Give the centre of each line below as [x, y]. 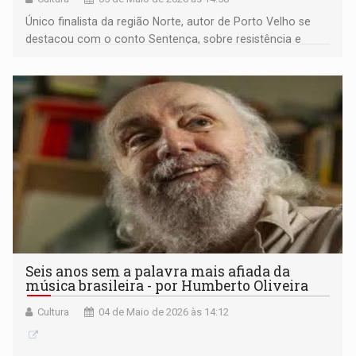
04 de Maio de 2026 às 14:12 [164, 312]
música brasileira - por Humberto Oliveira [167, 286]
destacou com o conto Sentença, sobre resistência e [164, 39]
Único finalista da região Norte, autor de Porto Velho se [168, 22]
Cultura [54, 312]
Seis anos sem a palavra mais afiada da [158, 272]
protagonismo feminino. [88, 57]
